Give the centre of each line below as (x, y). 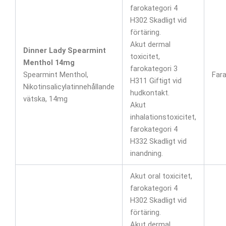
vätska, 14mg (45, 99)
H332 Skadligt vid (158, 141)
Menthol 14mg (49, 62)
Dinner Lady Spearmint (64, 50)
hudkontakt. (150, 93)
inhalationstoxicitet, (163, 117)
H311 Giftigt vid (156, 80)
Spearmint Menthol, (55, 74)
